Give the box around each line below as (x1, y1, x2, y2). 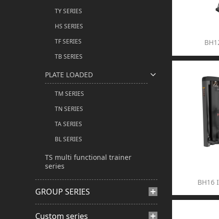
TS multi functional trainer (45, 152, 131, 162)
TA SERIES (55, 119, 82, 128)
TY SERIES (55, 6, 82, 15)
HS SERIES (55, 22, 83, 30)
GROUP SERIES (35, 186, 90, 197)
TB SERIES (55, 52, 83, 61)
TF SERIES (55, 37, 82, 45)
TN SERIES (55, 104, 83, 113)
